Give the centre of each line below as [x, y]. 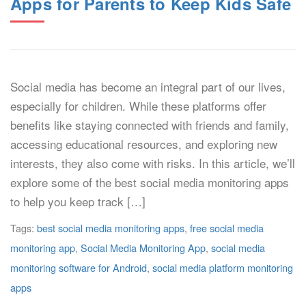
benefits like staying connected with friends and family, [150, 125]
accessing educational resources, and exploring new [144, 144]
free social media [227, 228]
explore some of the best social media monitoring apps [150, 182]
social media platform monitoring [223, 267]
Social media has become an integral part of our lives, [148, 86]
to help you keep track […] [78, 201]
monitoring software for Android [79, 267]
